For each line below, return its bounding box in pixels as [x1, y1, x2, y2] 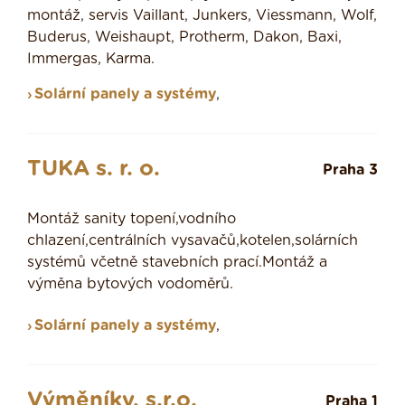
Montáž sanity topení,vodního [27, 212, 236, 227]
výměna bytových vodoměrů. [27, 277, 233, 292]
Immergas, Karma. [27, 52, 155, 67]
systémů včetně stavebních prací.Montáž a [27, 255, 327, 270]
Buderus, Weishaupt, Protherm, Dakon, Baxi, [27, 30, 342, 45]
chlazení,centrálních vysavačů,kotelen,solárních [27, 233, 358, 249]
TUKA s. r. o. [27, 158, 160, 181]
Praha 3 [323, 163, 378, 178]
